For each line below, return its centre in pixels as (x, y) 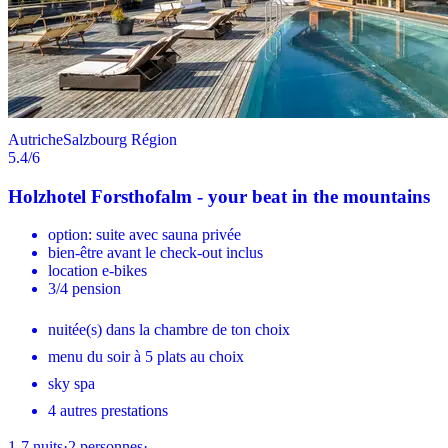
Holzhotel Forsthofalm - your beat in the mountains (219, 196)
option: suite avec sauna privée (144, 235)
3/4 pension (84, 289)
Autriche (35, 139)
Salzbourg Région (120, 139)
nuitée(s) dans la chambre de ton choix (169, 330)
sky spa (71, 384)
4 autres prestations (108, 411)
